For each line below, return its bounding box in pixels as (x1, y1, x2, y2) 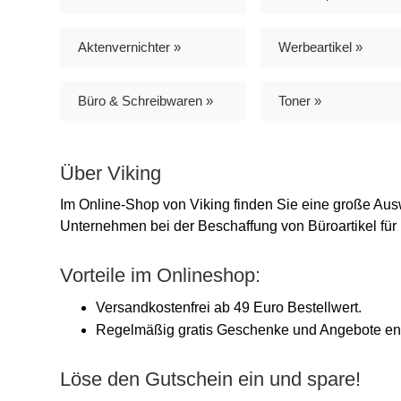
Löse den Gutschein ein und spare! (60, 368, 361, 390)
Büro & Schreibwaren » (78, 93, 213, 108)
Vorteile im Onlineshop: (60, 264, 260, 286)
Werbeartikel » (278, 39, 363, 55)
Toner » (278, 93, 321, 108)
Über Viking (60, 162, 161, 184)
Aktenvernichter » (78, 39, 181, 55)
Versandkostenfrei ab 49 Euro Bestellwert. (96, 300, 362, 315)
